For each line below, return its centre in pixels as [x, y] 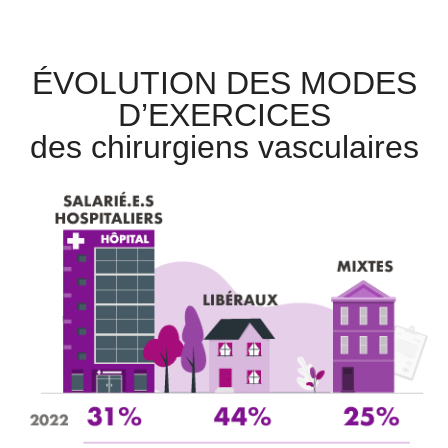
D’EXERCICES [224, 115]
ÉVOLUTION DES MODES [224, 83]
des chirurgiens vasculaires [224, 147]
